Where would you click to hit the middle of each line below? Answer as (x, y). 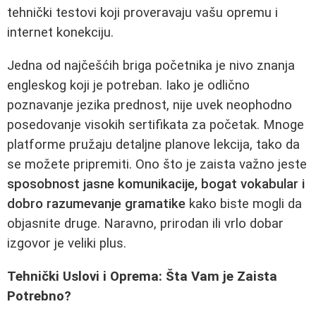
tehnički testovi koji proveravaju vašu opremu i (142, 13)
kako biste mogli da (244, 203)
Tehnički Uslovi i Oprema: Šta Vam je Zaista (142, 276)
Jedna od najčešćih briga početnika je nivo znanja (151, 65)
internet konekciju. (60, 33)
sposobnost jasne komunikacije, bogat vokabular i (156, 184)
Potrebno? (39, 296)
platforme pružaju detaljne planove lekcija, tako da (153, 144)
